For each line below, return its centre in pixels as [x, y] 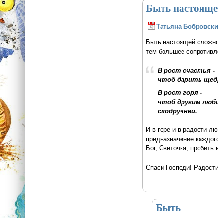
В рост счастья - [186, 70]
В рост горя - [180, 92]
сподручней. [177, 111]
